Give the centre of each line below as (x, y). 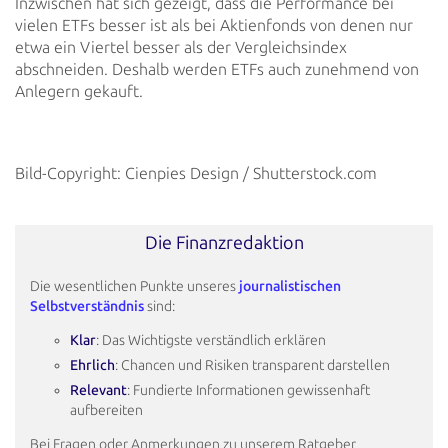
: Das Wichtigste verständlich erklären (211, 340)
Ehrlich (92, 365)
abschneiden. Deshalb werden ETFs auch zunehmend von (217, 69)
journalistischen (290, 286)
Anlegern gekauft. (79, 91)
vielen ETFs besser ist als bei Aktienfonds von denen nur (214, 25)
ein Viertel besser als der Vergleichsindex (198, 47)
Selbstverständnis (88, 306)
